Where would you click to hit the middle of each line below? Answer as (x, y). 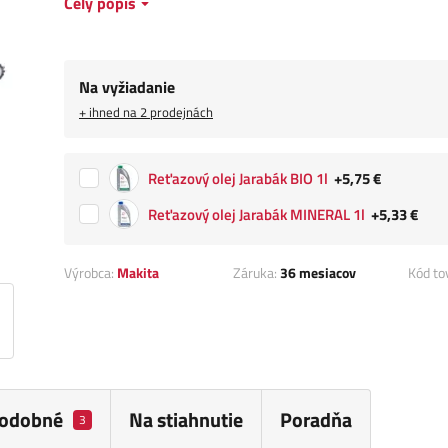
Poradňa (315, 420)
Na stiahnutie (185, 420)
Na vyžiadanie (127, 87)
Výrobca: (90, 273)
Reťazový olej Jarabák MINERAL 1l (256, 215)
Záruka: (256, 273)
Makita (138, 273)
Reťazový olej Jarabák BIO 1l (238, 179)
